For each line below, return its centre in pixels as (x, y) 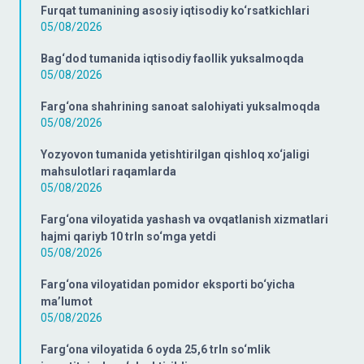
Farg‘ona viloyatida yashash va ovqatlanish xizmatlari (184, 219)
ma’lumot (67, 301)
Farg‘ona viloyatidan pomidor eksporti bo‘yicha (168, 284)
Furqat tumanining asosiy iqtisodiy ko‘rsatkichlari (175, 11)
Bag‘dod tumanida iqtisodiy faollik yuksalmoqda (172, 58)
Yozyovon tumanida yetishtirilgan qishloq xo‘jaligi (175, 154)
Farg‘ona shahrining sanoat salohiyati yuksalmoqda (180, 106)
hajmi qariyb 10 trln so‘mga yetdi (128, 236)
